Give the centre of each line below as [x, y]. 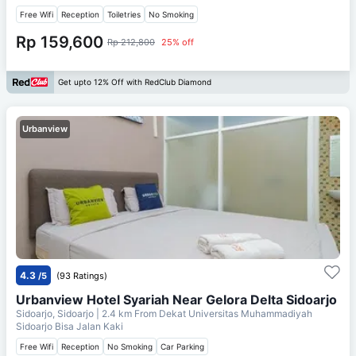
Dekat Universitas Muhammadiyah [236, 313]
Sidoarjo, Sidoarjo [56, 313]
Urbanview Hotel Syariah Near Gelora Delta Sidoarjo [176, 299]
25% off [178, 42]
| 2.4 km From [126, 313]
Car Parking [182, 346]
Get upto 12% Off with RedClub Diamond [135, 82]
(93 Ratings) [82, 275]
